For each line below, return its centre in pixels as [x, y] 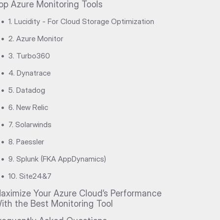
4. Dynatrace [29, 73]
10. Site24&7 [30, 176]
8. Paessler [26, 142]
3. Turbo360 [29, 56]
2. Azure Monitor [36, 39]
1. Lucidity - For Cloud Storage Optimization [81, 21]
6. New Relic [28, 107]
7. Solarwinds [30, 124]
